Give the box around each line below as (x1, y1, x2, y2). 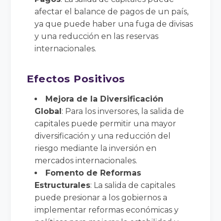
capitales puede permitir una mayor (35, 118, 177, 128)
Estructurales (35, 180, 91, 190)
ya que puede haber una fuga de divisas (35, 19, 193, 29)
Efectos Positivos (27, 72, 125, 85)
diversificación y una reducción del (35, 131, 171, 141)
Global (35, 106, 62, 116)
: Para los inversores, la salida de (62, 106, 184, 116)
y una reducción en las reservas (35, 31, 159, 41)
